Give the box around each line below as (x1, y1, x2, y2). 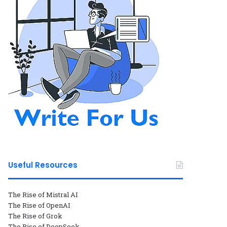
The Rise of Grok (8, 211, 63, 220)
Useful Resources (8, 159, 78, 170)
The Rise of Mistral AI (8, 190, 79, 199)
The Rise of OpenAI (8, 200, 71, 210)
